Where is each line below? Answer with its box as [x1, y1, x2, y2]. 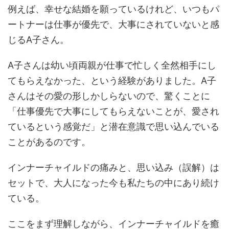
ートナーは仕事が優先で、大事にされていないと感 [8, 19, 219, 30]
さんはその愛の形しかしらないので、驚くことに [8, 90, 210, 102]
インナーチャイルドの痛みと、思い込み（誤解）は [8, 162, 219, 173]
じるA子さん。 [8, 34, 69, 45]
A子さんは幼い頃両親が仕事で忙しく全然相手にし [8, 60, 216, 71]
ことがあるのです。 [8, 136, 90, 148]
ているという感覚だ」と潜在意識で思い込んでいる [8, 121, 219, 132]
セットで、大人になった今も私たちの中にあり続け [8, 177, 219, 189]
